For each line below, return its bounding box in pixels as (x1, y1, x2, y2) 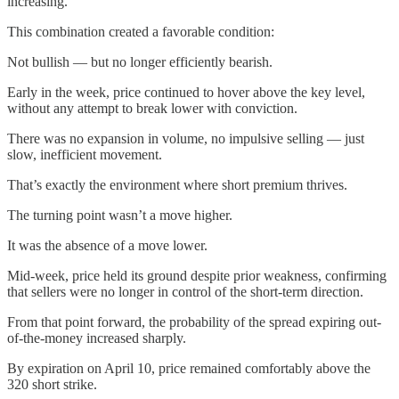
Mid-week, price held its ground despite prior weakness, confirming (7, 267, 387, 283)
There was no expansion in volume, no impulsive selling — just (7, 130, 364, 146)
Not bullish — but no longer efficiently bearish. (7, 53, 273, 69)
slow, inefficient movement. (7, 146, 162, 162)
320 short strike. (7, 376, 97, 392)
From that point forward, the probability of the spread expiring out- (7, 313, 381, 330)
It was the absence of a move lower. (7, 237, 208, 253)
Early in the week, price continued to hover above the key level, (7, 84, 365, 100)
